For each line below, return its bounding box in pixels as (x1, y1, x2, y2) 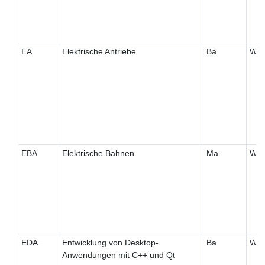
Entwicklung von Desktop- (62, 238, 159, 248)
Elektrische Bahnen (62, 148, 134, 159)
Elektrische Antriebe (62, 47, 136, 57)
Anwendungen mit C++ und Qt (62, 250, 175, 260)
